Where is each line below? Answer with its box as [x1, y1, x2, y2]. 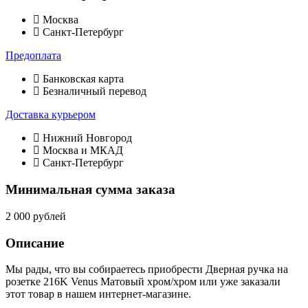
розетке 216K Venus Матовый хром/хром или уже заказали [5, 276, 280, 288]
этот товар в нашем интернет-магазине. [5, 288, 191, 300]
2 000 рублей [5, 210, 66, 222]
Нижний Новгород [40, 132, 132, 144]
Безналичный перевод [40, 85, 146, 98]
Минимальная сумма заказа [5, 182, 175, 197]
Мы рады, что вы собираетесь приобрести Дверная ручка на [5, 263, 288, 276]
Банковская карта [40, 73, 124, 85]
